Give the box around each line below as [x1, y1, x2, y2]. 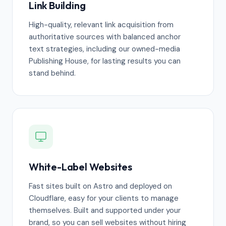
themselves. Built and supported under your [29, 205, 181, 215]
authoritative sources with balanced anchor [29, 32, 181, 42]
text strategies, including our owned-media [29, 44, 180, 54]
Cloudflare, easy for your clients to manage [29, 193, 179, 203]
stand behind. [29, 68, 76, 78]
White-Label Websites [29, 160, 132, 173]
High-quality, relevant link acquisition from [29, 20, 174, 30]
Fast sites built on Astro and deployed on [29, 181, 172, 191]
